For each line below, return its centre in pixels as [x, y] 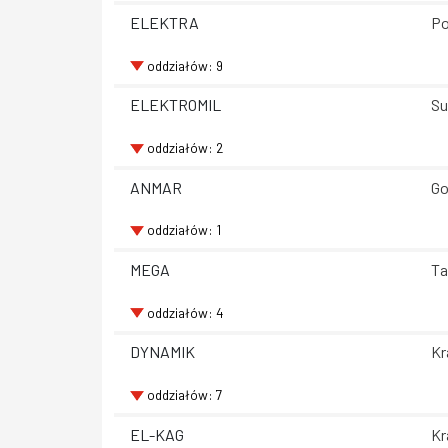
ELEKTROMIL [175, 105]
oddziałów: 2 [184, 148]
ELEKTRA [164, 22]
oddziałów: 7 [184, 395]
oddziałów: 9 [184, 65]
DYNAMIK [162, 352]
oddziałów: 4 [185, 312]
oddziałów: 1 [183, 230]
